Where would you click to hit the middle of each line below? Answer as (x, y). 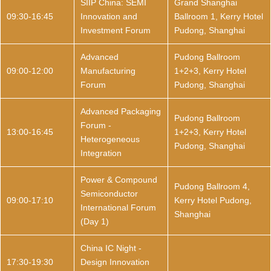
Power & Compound (119, 180)
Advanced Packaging (121, 111)
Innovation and (109, 16)
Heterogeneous (110, 139)
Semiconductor (109, 194)
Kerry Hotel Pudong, (213, 200)
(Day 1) (95, 221)
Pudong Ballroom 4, (212, 186)
